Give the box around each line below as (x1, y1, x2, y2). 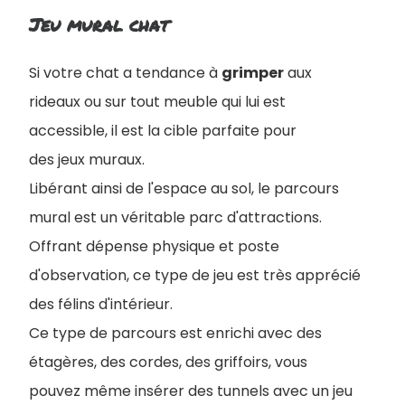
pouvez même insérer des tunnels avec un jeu (29, 381, 353, 402)
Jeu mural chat (29, 12, 169, 38)
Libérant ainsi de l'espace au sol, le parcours (29, 178, 339, 200)
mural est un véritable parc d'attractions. (29, 207, 322, 229)
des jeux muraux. (29, 149, 145, 171)
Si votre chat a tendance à (29, 62, 221, 84)
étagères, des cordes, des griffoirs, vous (29, 352, 307, 373)
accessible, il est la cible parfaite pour (29, 120, 297, 142)
